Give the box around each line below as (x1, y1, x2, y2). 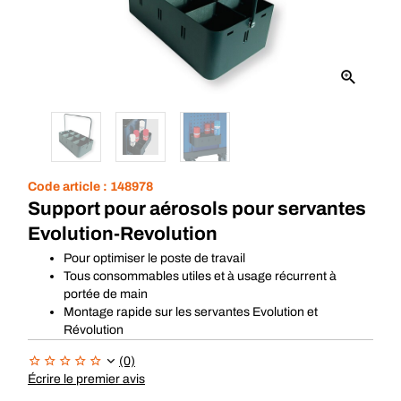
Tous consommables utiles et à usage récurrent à (64, 269, 337, 283)
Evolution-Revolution (28, 224, 218, 243)
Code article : (28, 180, 110, 193)
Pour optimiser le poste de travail (64, 252, 245, 265)
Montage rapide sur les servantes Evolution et (64, 305, 318, 319)
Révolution (64, 323, 124, 337)
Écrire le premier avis (28, 372, 145, 386)
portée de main (64, 287, 148, 301)
